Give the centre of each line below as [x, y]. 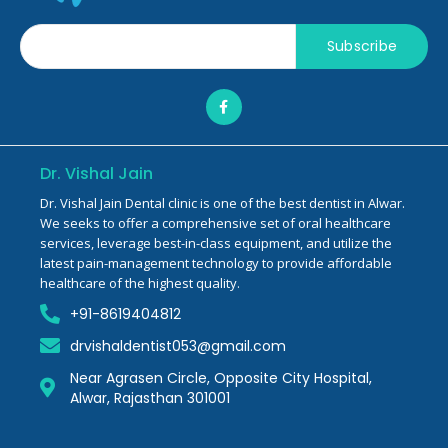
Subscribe [362, 45]
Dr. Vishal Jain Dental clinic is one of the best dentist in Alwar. [222, 202]
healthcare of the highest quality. [140, 282]
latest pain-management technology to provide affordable [216, 262]
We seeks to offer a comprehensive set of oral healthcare [215, 222]
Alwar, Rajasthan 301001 [150, 397]
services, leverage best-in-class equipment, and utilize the [216, 242]
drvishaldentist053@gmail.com [178, 345]
